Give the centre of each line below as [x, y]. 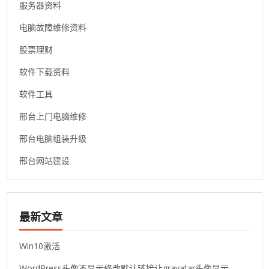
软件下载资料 [45, 72]
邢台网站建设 [45, 161]
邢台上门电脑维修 [53, 116]
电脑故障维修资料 [53, 28]
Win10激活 [40, 246]
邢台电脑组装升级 [53, 139]
